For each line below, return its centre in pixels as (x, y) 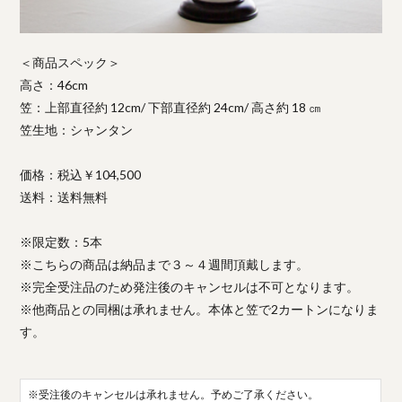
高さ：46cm (54, 84)
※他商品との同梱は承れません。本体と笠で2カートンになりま (200, 309)
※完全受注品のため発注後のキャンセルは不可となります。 (190, 286)
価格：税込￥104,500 (81, 174)
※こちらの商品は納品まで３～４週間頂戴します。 (165, 264)
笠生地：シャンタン (77, 129)
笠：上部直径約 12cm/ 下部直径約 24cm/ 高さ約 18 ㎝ (171, 107)
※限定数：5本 (61, 241)
